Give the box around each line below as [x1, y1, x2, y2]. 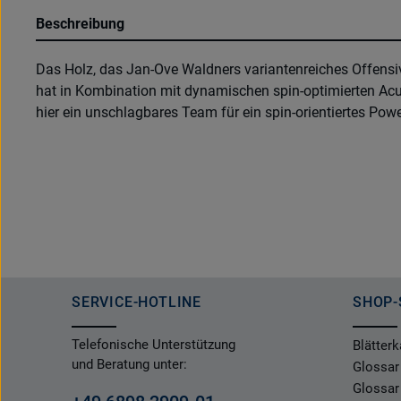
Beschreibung [36, 15, 124, 32]
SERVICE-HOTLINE [72, 294, 201, 311]
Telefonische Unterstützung [72, 337, 235, 353]
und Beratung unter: [72, 356, 187, 372]
